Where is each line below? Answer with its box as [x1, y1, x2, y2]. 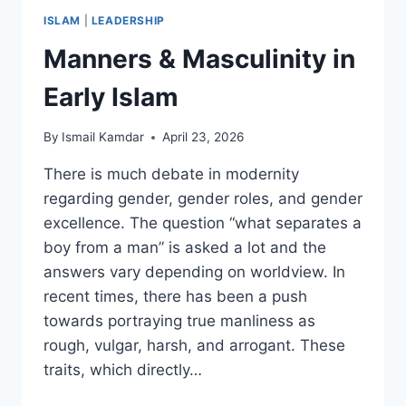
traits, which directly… [43, 361, 202, 380]
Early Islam [43, 81, 179, 112]
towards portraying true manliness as [43, 312, 315, 331]
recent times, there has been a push [43, 287, 307, 306]
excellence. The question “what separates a [43, 214, 362, 233]
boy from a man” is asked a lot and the [43, 238, 326, 257]
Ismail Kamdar [62, 130, 145, 145]
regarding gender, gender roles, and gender [43, 189, 362, 208]
